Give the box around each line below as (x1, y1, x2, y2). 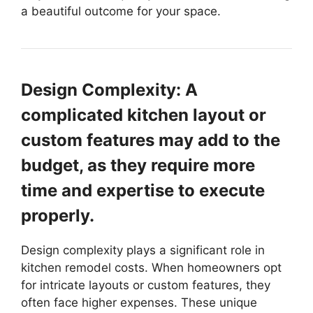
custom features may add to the (21, 130, 280, 151)
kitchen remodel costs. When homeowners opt (21, 261, 282, 275)
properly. (21, 205, 94, 226)
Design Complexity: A (21, 80, 198, 101)
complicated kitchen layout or (21, 105, 266, 126)
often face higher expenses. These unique (21, 296, 257, 310)
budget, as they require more (21, 155, 255, 176)
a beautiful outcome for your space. (21, 4, 221, 19)
